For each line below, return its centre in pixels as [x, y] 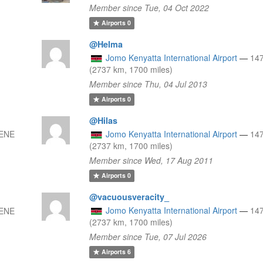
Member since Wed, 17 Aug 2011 [151, 160]
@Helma [106, 44]
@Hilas [104, 120]
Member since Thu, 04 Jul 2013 [149, 84]
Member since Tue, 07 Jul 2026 [148, 236]
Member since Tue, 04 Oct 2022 [149, 7]
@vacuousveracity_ [129, 196]
